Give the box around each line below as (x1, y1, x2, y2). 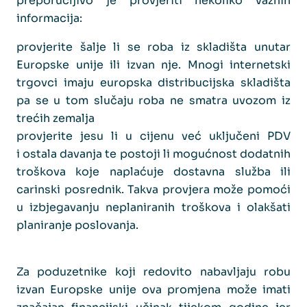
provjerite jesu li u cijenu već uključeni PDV (16, 128, 291, 143)
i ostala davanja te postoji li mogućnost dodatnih (16, 146, 291, 161)
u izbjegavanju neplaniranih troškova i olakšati (16, 199, 291, 214)
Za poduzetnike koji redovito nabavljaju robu (16, 264, 291, 279)
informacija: (16, 10, 82, 25)
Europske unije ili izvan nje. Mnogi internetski (16, 57, 291, 72)
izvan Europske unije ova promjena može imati (16, 282, 291, 297)
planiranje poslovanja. (16, 217, 138, 232)
